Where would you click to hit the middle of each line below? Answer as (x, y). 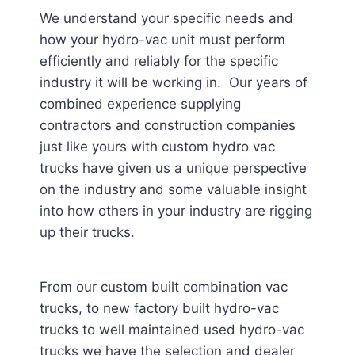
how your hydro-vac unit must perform (162, 40)
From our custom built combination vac (164, 287)
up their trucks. (87, 232)
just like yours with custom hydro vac (157, 147)
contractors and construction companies (168, 125)
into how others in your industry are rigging (176, 211)
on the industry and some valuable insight (173, 189)
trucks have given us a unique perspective (173, 168)
